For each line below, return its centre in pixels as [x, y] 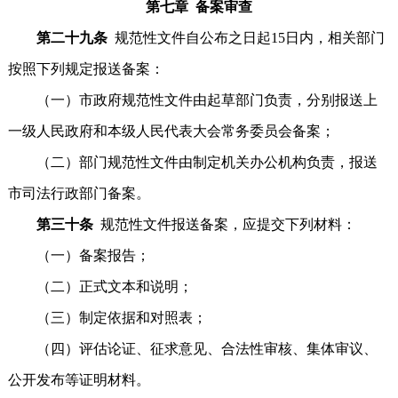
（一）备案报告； [79, 255]
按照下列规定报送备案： [86, 69]
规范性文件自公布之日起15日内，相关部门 [249, 38]
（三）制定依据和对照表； [107, 318]
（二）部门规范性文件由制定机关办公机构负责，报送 [192, 162]
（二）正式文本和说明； [100, 287]
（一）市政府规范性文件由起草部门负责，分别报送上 [192, 100]
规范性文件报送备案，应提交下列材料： [228, 224]
